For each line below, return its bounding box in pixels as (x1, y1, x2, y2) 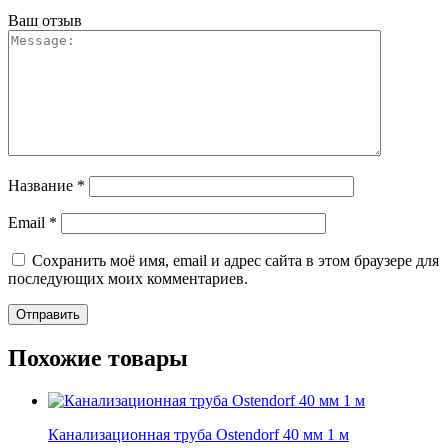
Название (8, 176, 77, 194)
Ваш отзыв (8, 11, 82, 29)
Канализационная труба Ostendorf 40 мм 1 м (48, 425, 349, 443)
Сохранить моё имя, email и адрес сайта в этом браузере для (32, 251, 439, 269)
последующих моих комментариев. (8, 269, 248, 287)
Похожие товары (8, 344, 188, 371)
